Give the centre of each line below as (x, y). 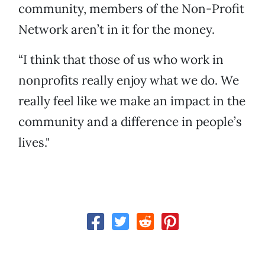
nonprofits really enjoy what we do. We (129, 80)
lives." (34, 143)
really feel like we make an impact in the (132, 101)
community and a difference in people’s (130, 122)
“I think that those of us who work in (121, 60)
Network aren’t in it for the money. (117, 30)
